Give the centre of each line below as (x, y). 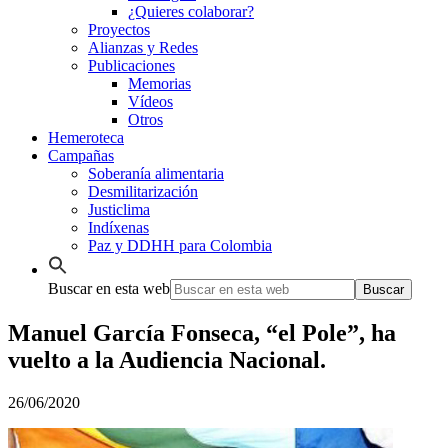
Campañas (81, 156)
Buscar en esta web (109, 289)
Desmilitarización (143, 192)
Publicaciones (131, 66)
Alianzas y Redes (143, 48)
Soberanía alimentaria (156, 174)
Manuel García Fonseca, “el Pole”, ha (202, 333)
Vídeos (150, 102)
